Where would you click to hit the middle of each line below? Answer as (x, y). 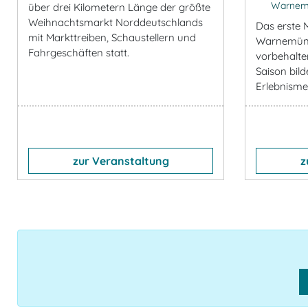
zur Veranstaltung (121, 161)
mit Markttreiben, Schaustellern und (112, 37)
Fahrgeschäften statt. (79, 52)
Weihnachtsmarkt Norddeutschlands (115, 22)
